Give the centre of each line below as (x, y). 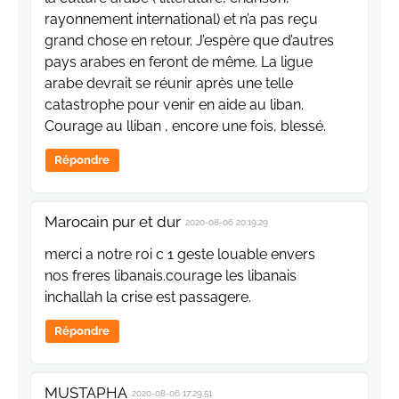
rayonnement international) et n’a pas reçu (181, 19)
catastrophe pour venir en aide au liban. (174, 104)
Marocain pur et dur (113, 221)
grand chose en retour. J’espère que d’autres (189, 40)
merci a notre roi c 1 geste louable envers (180, 254)
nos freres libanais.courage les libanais (171, 275)
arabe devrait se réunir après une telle (169, 83)
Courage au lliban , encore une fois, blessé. (185, 126)
